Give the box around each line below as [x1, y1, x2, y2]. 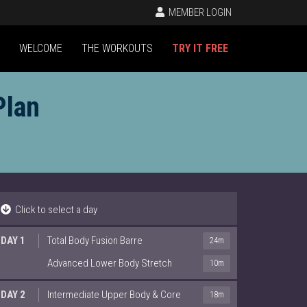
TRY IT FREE [172, 42, 228, 55]
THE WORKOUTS [82, 42, 153, 55]
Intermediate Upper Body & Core [47, 288, 181, 301]
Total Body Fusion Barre [47, 234, 143, 247]
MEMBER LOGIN [167, 6, 232, 19]
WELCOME [19, 42, 62, 55]
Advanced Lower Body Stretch [47, 256, 172, 269]
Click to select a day [11, 203, 97, 216]
